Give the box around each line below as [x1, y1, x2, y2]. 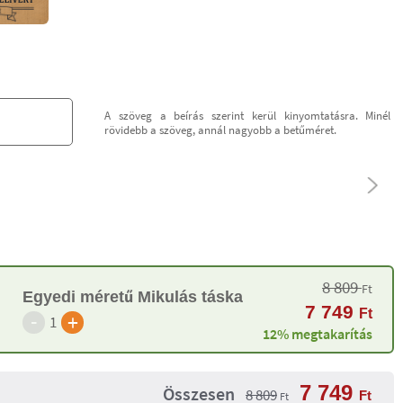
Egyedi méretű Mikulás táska [22, 287, 244, 306]
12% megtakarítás [263, 325, 372, 343]
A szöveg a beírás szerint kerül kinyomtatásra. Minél [104, 107, 391, 122]
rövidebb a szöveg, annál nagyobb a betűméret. [104, 121, 337, 137]
